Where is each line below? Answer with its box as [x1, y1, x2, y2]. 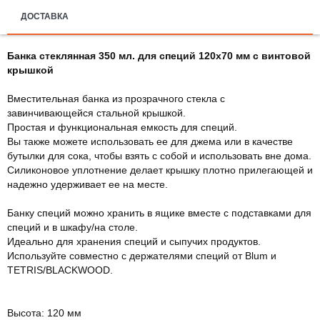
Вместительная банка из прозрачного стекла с [7, 92, 225, 104]
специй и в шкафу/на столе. [7, 221, 138, 233]
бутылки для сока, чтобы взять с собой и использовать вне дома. [7, 149, 311, 161]
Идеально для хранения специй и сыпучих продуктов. [7, 235, 261, 247]
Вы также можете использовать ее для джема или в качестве [7, 135, 293, 147]
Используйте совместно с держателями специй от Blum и [7, 249, 276, 261]
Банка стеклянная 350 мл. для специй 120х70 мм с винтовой [7, 49, 311, 61]
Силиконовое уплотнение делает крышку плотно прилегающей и [7, 164, 313, 176]
